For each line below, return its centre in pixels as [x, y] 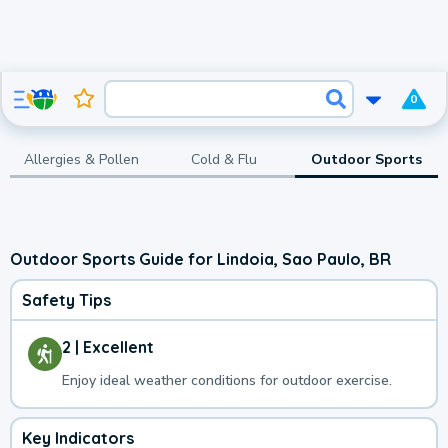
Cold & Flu [223, 159]
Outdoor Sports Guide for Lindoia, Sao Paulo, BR [200, 258]
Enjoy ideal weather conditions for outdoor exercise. [227, 381]
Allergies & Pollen [81, 159]
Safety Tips [66, 300]
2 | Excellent [108, 347]
